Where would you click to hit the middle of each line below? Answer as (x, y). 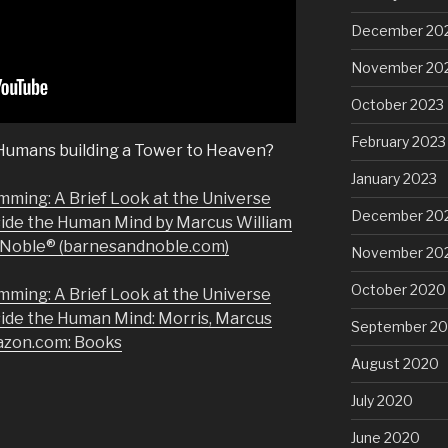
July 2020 (381, 400)
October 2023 (397, 104)
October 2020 (398, 289)
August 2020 (394, 363)
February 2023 (398, 141)
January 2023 (393, 178)
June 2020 (385, 437)
